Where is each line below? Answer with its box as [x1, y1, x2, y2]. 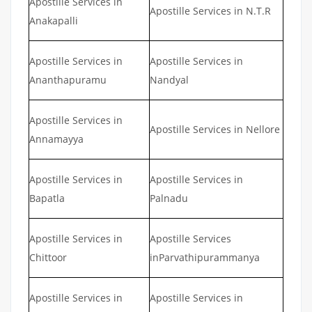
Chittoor [29, 251, 67, 265]
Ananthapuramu [29, 73, 107, 87]
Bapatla [29, 192, 65, 205]
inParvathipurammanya [150, 251, 260, 265]
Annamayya [29, 132, 84, 146]
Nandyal [150, 73, 189, 87]
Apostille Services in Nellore [150, 123, 280, 136]
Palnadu [150, 192, 188, 205]
